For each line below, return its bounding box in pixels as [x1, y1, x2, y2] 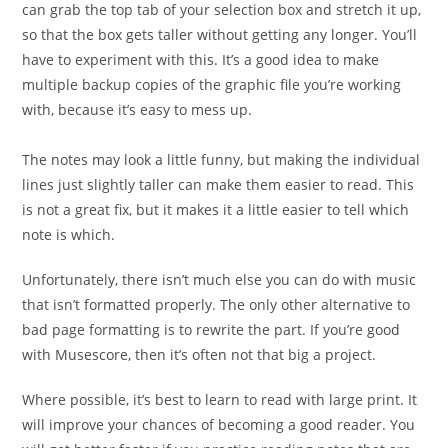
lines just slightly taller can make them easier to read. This [22, 174, 415, 194]
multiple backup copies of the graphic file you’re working [22, 74, 402, 94]
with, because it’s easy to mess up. [22, 99, 253, 119]
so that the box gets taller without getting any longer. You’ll [22, 24, 418, 44]
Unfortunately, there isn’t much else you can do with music [22, 269, 417, 289]
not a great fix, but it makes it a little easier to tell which [37, 199, 410, 219]
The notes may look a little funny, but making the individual [22, 149, 421, 169]
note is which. [22, 224, 116, 244]
